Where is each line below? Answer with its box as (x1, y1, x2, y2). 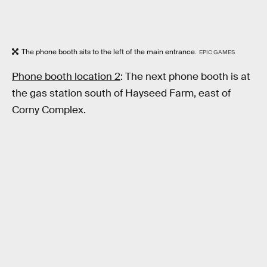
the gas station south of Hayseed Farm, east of (12, 86, 231, 100)
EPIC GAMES (198, 48, 235, 57)
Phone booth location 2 (12, 70, 120, 83)
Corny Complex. (12, 103, 86, 116)
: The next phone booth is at (120, 70, 250, 83)
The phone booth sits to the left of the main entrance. (21, 47, 197, 57)
